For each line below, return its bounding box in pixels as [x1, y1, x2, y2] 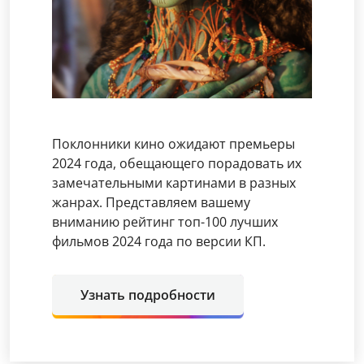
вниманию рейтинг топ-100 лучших [52, 213, 278, 232]
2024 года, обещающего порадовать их [52, 154, 301, 173]
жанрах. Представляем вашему [52, 193, 250, 212]
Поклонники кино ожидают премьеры [52, 135, 295, 154]
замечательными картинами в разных [52, 174, 296, 193]
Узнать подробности [80, 286, 215, 305]
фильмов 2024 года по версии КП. [52, 232, 266, 251]
